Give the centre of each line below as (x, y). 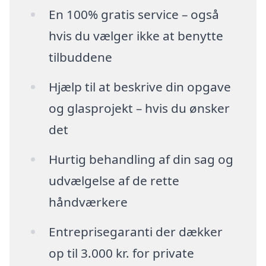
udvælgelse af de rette (114, 180)
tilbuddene (80, 57)
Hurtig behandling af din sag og (141, 159)
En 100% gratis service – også (134, 15)
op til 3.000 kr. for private (121, 253)
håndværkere (88, 202)
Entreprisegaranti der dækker (135, 231)
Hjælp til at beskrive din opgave (140, 87)
